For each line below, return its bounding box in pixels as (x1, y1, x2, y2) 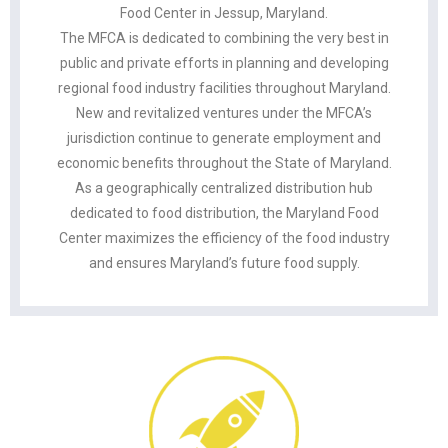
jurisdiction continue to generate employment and (67, 130, 381, 147)
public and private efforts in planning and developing (59, 55, 389, 72)
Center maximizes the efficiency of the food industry (58, 230, 390, 247)
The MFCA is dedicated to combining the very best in (59, 30, 389, 47)
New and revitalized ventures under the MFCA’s (76, 105, 372, 122)
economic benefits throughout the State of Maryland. (56, 155, 392, 172)
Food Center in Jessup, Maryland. (120, 5, 328, 22)
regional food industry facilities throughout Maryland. (57, 80, 391, 97)
